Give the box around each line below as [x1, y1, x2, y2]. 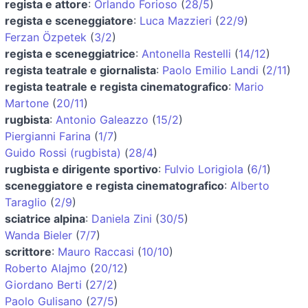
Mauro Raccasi [58, 244, 134, 258]
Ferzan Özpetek [5, 30, 87, 44]
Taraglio [5, 195, 47, 209]
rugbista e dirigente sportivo [5, 162, 158, 176]
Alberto [230, 178, 269, 192]
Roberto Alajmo [5, 261, 87, 275]
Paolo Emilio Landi [162, 63, 258, 77]
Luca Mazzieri [140, 13, 212, 27]
